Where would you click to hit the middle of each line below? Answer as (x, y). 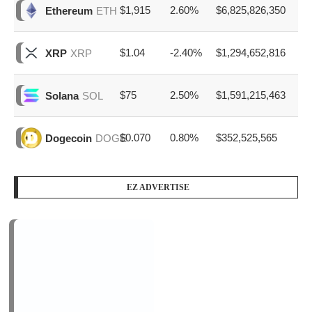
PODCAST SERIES (158, 260)
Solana (62, 95)
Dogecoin (69, 138)
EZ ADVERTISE (158, 188)
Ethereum (69, 10)
